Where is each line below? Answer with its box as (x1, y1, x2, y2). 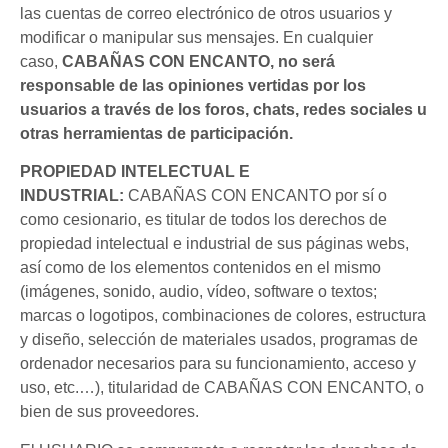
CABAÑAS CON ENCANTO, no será (62, 52, 335, 70)
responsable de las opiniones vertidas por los (20, 76, 366, 94)
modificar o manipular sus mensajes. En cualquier (20, 28, 373, 46)
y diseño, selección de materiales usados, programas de (20, 331, 418, 349)
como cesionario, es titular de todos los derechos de (20, 211, 387, 229)
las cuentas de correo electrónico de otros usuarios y (20, 4, 392, 22)
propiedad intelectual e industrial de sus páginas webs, (20, 235, 409, 253)
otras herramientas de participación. (20, 124, 293, 142)
